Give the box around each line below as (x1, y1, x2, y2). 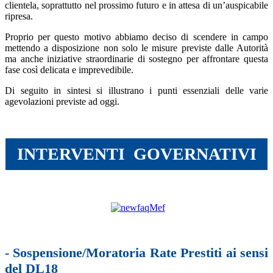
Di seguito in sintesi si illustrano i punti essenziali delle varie (5, 85, 268, 96)
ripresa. (5, 11, 33, 21)
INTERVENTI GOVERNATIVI (16, 144, 257, 163)
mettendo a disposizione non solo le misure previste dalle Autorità (5, 43, 268, 53)
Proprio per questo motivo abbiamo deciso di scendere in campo (5, 32, 268, 42)
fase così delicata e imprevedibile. (5, 65, 133, 75)
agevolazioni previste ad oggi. (5, 96, 119, 107)
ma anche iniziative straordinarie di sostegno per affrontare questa (5, 54, 268, 64)
